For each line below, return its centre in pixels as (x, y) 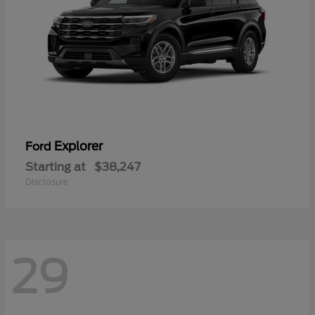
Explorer (78, 146)
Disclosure (47, 181)
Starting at (56, 167)
